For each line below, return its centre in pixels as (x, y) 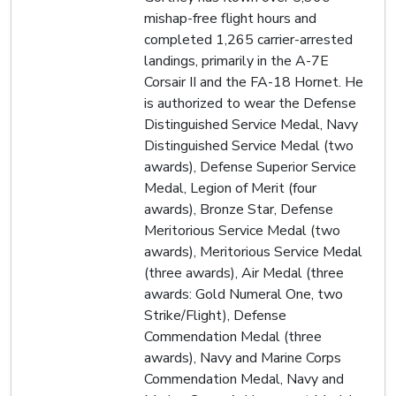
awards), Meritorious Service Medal (253, 251)
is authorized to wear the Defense (250, 103)
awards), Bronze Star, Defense (239, 209)
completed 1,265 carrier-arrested (248, 39)
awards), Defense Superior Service (250, 167)
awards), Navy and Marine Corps (243, 358)
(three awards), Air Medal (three (244, 273)
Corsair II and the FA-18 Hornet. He (254, 82)
